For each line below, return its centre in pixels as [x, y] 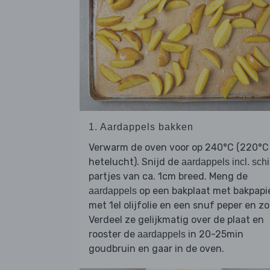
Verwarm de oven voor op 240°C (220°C [179, 148]
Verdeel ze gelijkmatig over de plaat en [176, 220]
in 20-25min [215, 234]
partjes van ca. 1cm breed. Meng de [168, 177]
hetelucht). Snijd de [135, 162]
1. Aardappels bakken [141, 127]
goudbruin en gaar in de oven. [156, 249]
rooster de [113, 234]
